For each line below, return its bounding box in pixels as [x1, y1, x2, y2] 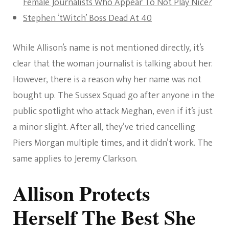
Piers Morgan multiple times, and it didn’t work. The [13, 135, 213, 151]
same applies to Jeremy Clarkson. [13, 151, 138, 167]
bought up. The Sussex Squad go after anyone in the [13, 88, 215, 103]
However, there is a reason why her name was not [13, 72, 201, 87]
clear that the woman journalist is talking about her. [13, 56, 213, 72]
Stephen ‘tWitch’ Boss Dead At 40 [23, 11, 152, 26]
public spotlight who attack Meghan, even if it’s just [13, 104, 213, 119]
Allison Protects [13, 178, 150, 208]
